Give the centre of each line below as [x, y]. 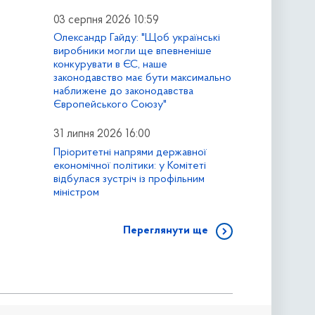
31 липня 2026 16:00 [102, 135]
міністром [76, 193]
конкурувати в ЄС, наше [110, 65]
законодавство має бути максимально [142, 78]
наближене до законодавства [123, 92]
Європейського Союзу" [110, 105]
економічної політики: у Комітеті [129, 166]
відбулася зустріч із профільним [129, 180]
